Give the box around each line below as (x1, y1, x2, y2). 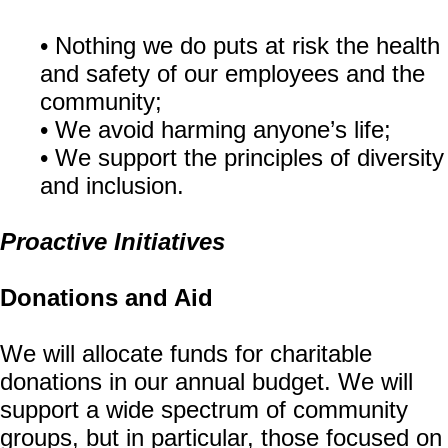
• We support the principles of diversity (40, 144, 444, 171)
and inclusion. (40, 172, 191, 199)
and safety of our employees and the (40, 60, 425, 87)
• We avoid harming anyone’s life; (40, 116, 398, 143)
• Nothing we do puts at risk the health (40, 32, 440, 59)
